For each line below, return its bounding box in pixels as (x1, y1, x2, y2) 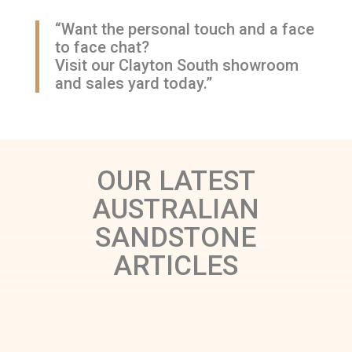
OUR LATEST (96, 165, 255, 198)
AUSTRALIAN (92, 193, 260, 226)
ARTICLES (113, 250, 239, 283)
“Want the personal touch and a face (54, 20, 314, 39)
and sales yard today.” (54, 74, 212, 93)
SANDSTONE (95, 222, 257, 255)
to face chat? (54, 38, 149, 57)
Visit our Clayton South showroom (54, 56, 299, 75)
